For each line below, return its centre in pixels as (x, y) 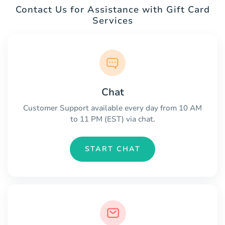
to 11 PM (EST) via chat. (113, 119)
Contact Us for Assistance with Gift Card (113, 10)
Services (113, 21)
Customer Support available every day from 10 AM (113, 108)
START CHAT (113, 149)
